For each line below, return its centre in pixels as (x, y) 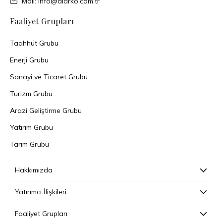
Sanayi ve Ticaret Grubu (49, 77)
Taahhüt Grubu (34, 43)
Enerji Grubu (29, 60)
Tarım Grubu (29, 144)
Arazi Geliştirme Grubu (46, 110)
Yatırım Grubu (31, 127)
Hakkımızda (34, 170)
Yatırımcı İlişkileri (41, 192)
